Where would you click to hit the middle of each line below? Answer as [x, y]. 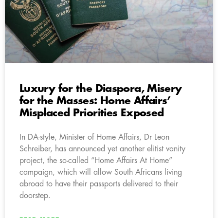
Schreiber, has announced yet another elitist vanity [102, 149]
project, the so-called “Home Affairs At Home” [96, 160]
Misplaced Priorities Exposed [92, 113]
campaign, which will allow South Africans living [101, 172]
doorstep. [35, 195]
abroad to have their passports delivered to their [99, 184]
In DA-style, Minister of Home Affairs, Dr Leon [94, 137]
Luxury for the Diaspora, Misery [101, 89]
